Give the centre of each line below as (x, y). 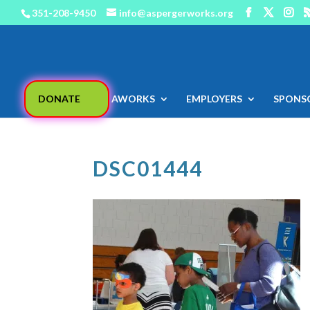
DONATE (59, 99)
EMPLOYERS (214, 99)
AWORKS (133, 99)
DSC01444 (148, 168)
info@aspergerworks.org (176, 12)
